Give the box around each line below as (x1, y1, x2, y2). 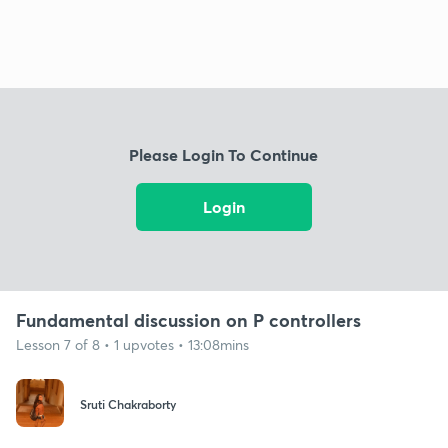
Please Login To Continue (129, 144, 319, 166)
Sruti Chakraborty (80, 396, 176, 413)
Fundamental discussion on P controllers (16, 307, 361, 332)
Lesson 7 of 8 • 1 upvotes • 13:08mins (16, 334, 249, 354)
